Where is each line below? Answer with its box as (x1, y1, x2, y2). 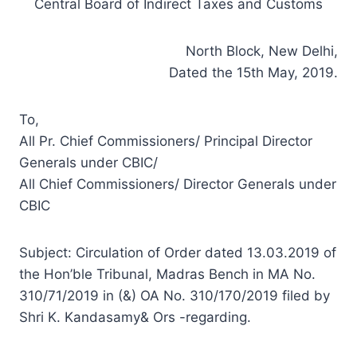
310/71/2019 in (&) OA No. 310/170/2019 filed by (19, 287, 330, 304)
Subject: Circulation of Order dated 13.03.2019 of (19, 244, 336, 261)
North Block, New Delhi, (186, 42, 338, 59)
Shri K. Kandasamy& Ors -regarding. (19, 308, 251, 325)
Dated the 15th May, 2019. (169, 64, 338, 80)
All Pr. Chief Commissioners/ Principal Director (19, 132, 312, 149)
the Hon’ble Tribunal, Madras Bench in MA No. (19, 265, 316, 282)
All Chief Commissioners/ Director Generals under (19, 175, 336, 192)
